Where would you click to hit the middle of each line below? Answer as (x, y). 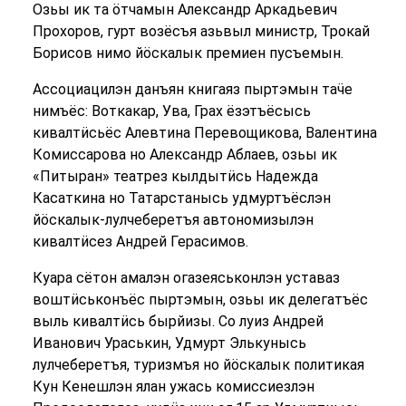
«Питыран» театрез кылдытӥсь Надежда (175, 176)
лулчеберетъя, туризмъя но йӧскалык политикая (198, 365)
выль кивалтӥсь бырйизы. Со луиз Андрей (178, 321)
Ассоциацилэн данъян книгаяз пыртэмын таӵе (192, 89)
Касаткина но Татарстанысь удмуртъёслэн (181, 198)
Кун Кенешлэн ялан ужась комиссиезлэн (173, 387)
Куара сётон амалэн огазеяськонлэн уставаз (186, 278)
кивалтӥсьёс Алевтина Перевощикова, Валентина (204, 133)
